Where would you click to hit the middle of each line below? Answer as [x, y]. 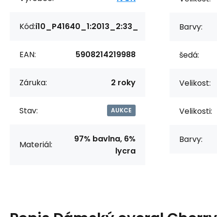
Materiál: [36, 145]
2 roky [123, 82]
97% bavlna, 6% [105, 139]
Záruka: [33, 82]
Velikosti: [196, 111]
